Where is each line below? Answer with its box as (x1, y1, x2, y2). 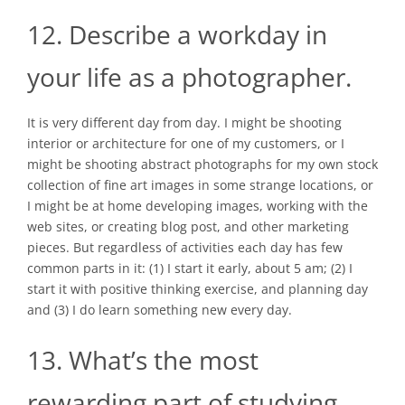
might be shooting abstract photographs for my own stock (27, 155, 378, 173)
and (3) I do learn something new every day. (27, 300, 292, 318)
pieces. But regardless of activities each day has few (27, 238, 343, 256)
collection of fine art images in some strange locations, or (27, 175, 373, 193)
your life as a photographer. (27, 59, 352, 94)
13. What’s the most (27, 342, 259, 377)
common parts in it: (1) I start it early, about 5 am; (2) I (27, 259, 353, 277)
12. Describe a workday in (27, 16, 327, 52)
